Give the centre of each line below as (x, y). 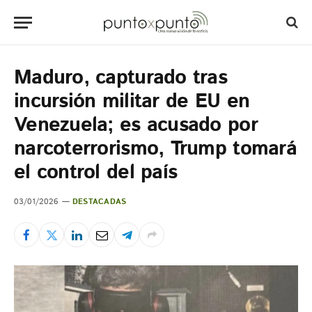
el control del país (96, 173)
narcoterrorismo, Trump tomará (155, 149)
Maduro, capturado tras (121, 78)
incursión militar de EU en (132, 102)
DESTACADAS (100, 202)
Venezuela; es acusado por (136, 125)
